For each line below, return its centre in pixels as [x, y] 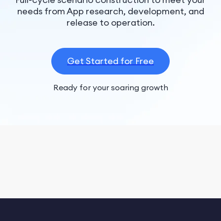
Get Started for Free [110, 61]
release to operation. [110, 22]
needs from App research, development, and [110, 11]
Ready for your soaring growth [110, 87]
